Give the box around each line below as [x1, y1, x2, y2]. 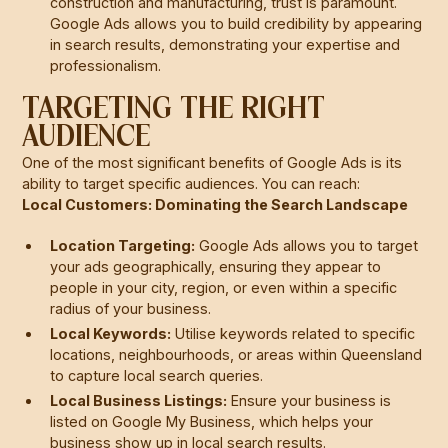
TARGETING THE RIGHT [22, 93, 326, 126]
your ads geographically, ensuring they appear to [50, 257, 382, 275]
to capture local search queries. [50, 366, 264, 384]
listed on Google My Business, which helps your [50, 412, 374, 430]
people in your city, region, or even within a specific [50, 278, 398, 296]
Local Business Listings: [50, 391, 228, 409]
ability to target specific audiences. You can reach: [22, 174, 361, 192]
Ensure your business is [227, 391, 392, 409]
